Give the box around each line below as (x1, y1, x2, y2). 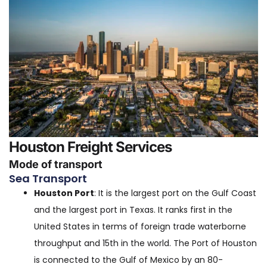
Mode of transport (9, 158, 103, 170)
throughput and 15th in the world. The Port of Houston (34, 237, 257, 249)
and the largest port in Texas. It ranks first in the (34, 204, 232, 216)
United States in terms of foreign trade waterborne (34, 221, 246, 232)
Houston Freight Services (9, 138, 172, 156)
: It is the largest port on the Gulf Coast (94, 187, 256, 199)
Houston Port (34, 187, 94, 199)
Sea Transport (9, 171, 87, 186)
